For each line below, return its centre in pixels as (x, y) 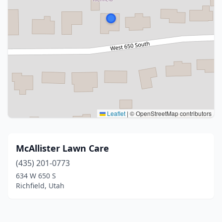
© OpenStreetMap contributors (170, 113)
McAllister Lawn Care (62, 148)
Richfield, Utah (40, 186)
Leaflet (115, 113)
